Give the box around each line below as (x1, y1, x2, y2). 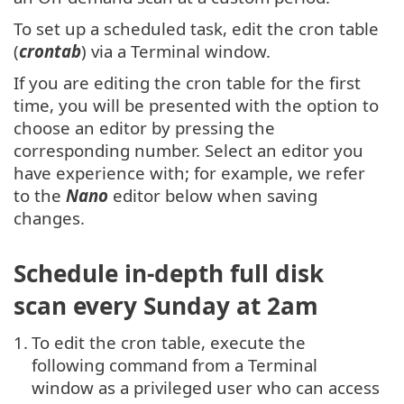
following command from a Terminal (32, 353, 317, 376)
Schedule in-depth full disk (14, 256, 324, 289)
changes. (14, 207, 85, 230)
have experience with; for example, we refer (14, 161, 365, 185)
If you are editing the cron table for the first (14, 71, 361, 95)
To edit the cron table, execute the (32, 330, 306, 353)
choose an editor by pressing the (14, 116, 275, 140)
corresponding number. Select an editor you (14, 139, 363, 162)
